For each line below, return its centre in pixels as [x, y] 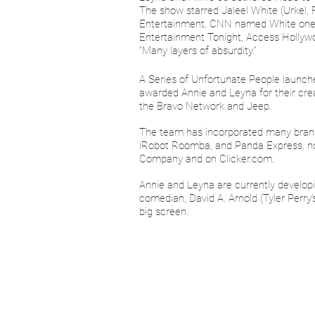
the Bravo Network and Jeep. [205, 106]
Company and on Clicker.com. [207, 159]
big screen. [164, 212]
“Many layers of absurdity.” [198, 51]
